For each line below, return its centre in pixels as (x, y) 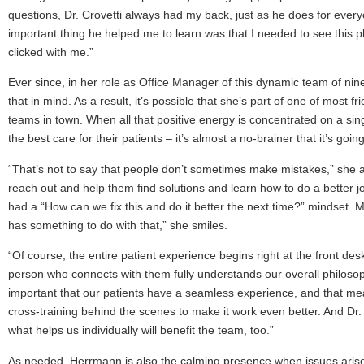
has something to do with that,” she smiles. (118, 225)
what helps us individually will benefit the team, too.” (141, 330)
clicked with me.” (51, 52)
